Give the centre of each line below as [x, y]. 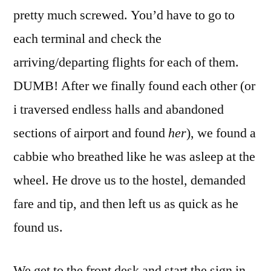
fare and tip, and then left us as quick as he [126, 204]
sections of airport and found [91, 133]
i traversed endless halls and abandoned [119, 109]
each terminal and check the [87, 38]
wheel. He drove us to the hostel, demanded [129, 180]
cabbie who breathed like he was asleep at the [134, 156]
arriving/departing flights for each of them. [126, 62]
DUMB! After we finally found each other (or [134, 86]
